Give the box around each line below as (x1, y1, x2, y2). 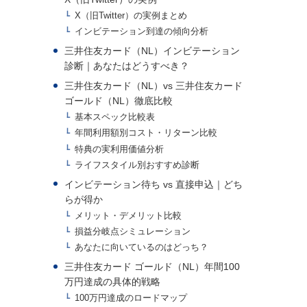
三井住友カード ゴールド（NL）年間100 (64, 261, 240, 273)
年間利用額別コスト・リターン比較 (75, 128, 218, 138)
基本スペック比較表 (75, 112, 156, 123)
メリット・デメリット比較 (75, 210, 182, 221)
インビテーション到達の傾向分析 (75, 27, 209, 37)
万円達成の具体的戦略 (64, 276, 160, 288)
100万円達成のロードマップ (75, 293, 188, 304)
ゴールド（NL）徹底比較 (64, 95, 173, 107)
